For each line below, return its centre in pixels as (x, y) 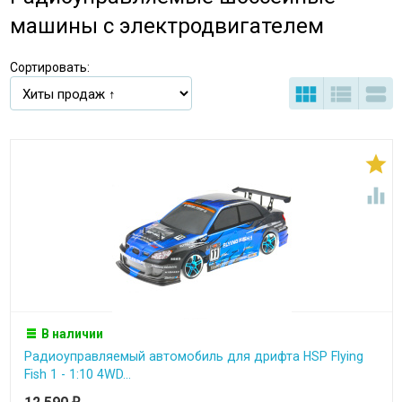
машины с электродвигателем (166, 26)
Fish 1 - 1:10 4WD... (77, 374)
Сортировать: (49, 67)
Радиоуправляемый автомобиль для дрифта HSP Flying (193, 356)
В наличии (72, 333)
